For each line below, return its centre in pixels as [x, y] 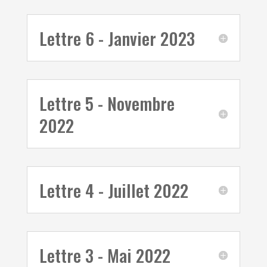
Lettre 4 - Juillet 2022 [114, 190]
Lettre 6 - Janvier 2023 [117, 38]
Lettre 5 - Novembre [107, 103]
